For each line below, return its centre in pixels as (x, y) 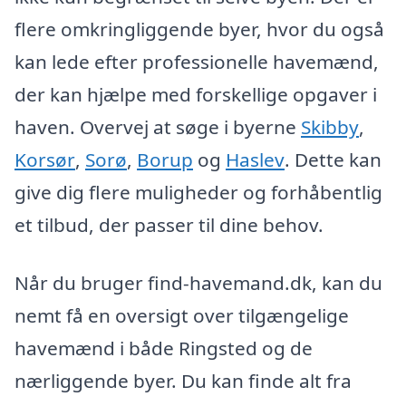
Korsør (45, 159)
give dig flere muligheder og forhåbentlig (198, 192)
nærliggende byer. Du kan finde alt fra (183, 380)
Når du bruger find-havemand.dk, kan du (198, 282)
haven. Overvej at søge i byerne (158, 126)
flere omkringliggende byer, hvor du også (199, 29)
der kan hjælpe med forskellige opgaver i (196, 94)
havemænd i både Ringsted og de (164, 348)
